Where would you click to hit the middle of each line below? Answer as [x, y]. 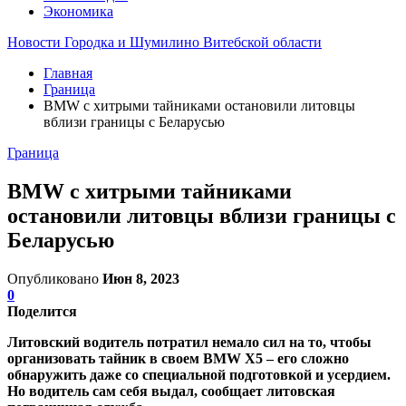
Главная [68, 73]
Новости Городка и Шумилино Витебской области [164, 42]
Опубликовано [55, 278]
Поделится [42, 311]
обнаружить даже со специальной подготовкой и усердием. [199, 374]
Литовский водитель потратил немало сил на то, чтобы [189, 342]
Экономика [78, 11]
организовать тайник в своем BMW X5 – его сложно [178, 358]
